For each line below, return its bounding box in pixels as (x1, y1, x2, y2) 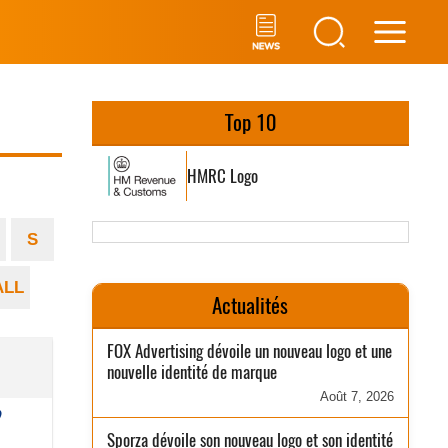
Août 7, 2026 (319, 389, 394, 404)
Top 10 (224, 108, 276, 137)
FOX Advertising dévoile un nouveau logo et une (107, 339, 393, 363)
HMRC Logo (187, 163, 259, 188)
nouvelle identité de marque (107, 360, 278, 384)
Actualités (212, 291, 289, 320)
